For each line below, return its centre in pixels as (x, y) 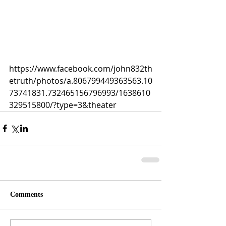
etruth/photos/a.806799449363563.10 (81, 81)
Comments (26, 195)
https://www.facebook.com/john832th (81, 69)
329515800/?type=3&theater (63, 105)
